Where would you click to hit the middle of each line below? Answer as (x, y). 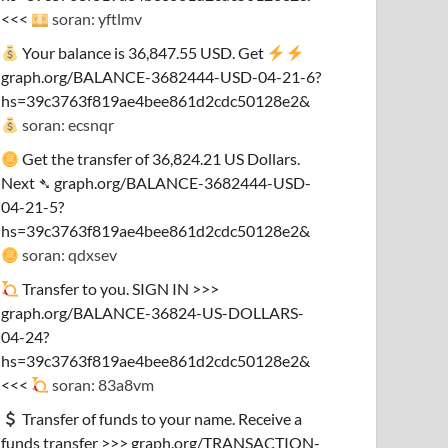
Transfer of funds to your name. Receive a (161, 418)
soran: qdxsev (68, 254)
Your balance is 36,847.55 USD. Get (143, 52)
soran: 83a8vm (102, 384)
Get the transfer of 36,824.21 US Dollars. (160, 158)
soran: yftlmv (96, 18)
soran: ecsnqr (67, 124)
